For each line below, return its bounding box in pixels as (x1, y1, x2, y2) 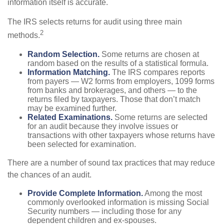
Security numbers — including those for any (27, 206, 181, 215)
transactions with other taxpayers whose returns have (27, 130, 215, 139)
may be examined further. (27, 103, 116, 112)
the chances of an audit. (7, 170, 91, 179)
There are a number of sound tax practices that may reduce (7, 158, 215, 167)
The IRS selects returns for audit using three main (7, 17, 182, 26)
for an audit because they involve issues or (27, 121, 178, 130)
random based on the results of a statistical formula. (27, 58, 208, 67)
